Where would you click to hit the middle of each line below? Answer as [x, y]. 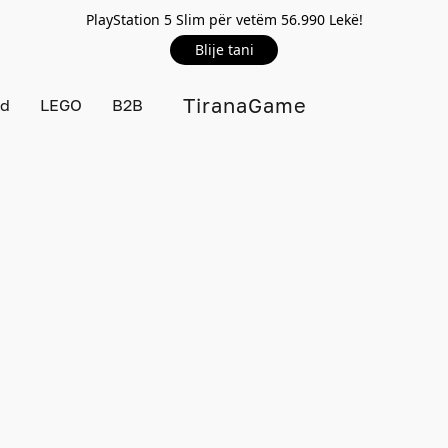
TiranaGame [245, 105]
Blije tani [224, 49]
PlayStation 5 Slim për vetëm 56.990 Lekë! [224, 19]
